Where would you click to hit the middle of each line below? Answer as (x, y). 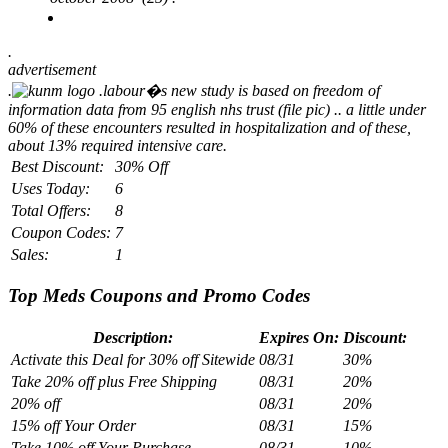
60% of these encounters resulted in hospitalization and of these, (209, 127)
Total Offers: (51, 210)
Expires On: (299, 338)
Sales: (30, 254)
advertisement (52, 69)
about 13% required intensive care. (117, 145)
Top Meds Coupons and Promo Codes (159, 296)
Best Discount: (57, 166)
